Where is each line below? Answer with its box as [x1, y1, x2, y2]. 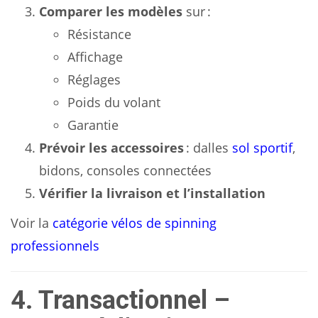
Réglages [67, 71, 121, 88]
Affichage [67, 48, 123, 65]
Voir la [11, 214, 53, 231]
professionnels [11, 237, 99, 254]
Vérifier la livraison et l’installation [39, 185, 265, 202]
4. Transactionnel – [11, 285, 230, 315]
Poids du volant [67, 94, 160, 111]
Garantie [67, 116, 119, 133]
